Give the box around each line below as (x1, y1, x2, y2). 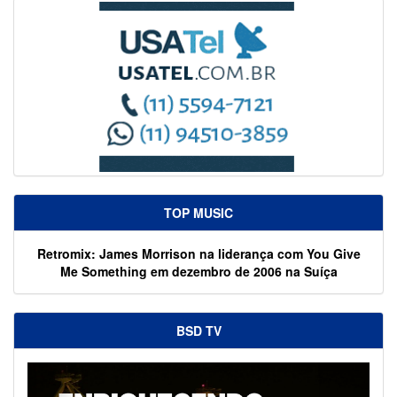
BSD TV (175, 321, 222, 339)
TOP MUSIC (164, 203, 233, 222)
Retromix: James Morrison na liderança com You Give (36, 244, 361, 262)
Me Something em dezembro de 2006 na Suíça (59, 261, 338, 280)
